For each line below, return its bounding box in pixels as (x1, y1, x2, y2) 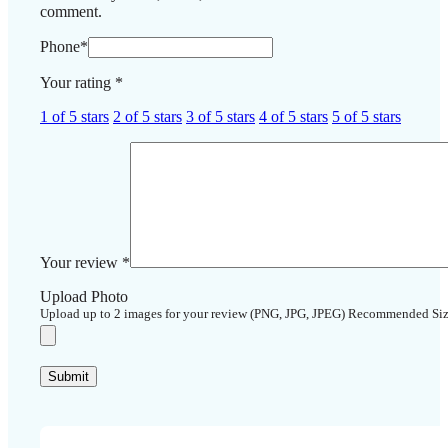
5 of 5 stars (332, 108, 401, 126)
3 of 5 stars (186, 108, 255, 126)
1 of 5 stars (40, 108, 109, 126)
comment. (40, 3, 102, 21)
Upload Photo (40, 288, 128, 306)
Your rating (40, 74, 115, 92)
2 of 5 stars (113, 108, 182, 126)
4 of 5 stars (259, 108, 328, 126)
